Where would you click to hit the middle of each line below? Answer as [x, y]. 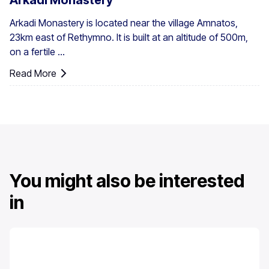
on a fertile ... [37, 52]
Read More [33, 74]
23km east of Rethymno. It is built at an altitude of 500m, [129, 38]
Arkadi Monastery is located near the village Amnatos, [124, 23]
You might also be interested [127, 181]
